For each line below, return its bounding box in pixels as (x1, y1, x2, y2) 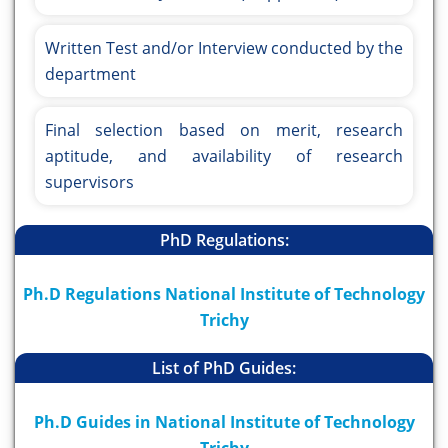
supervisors (45, 171, 134, 194)
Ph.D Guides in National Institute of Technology (33, 411, 415, 434)
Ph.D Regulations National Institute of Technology (23, 283, 425, 306)
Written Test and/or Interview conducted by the (45, 37, 403, 60)
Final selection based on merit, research (45, 119, 403, 142)
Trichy (199, 309, 249, 332)
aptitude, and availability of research (45, 145, 403, 168)
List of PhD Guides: (152, 357, 296, 380)
